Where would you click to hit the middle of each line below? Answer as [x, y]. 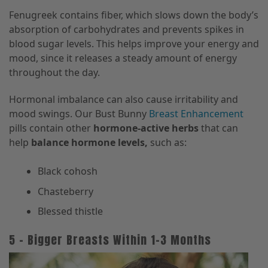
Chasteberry [66, 191]
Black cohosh [68, 171]
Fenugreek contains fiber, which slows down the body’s [134, 15]
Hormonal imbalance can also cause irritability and [124, 100]
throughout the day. [54, 73]
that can [220, 128]
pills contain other [51, 128]
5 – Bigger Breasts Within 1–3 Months [110, 240]
